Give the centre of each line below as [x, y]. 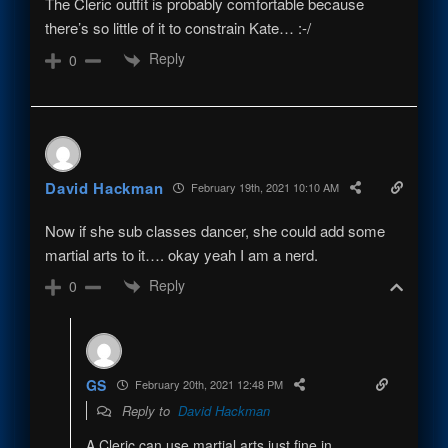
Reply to [147, 410]
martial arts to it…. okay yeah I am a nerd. [182, 254]
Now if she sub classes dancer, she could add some [215, 230]
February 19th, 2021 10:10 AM [264, 187]
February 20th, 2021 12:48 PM [207, 384]
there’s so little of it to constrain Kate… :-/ [178, 28]
